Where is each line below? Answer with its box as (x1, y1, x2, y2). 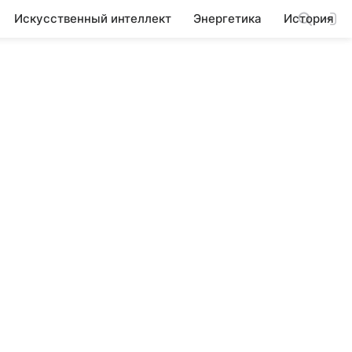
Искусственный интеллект (14, 11, 171, 26)
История (284, 11, 334, 26)
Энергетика (193, 11, 262, 26)
